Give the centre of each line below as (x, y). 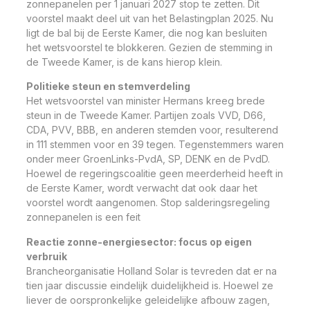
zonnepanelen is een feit (83, 217)
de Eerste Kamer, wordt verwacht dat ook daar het (142, 188)
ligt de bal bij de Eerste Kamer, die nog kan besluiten (147, 33)
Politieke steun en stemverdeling (108, 86)
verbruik (47, 256)
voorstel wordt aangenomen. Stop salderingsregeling (148, 203)
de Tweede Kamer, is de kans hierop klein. (124, 62)
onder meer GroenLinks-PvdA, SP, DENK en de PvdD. (148, 159)
